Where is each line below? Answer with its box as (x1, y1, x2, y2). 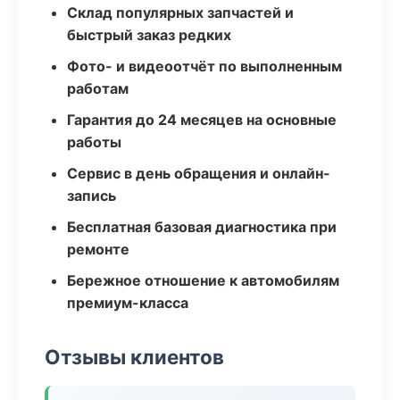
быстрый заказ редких (67, 26, 231, 44)
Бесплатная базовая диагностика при (67, 218, 337, 236)
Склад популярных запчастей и (67, 4, 294, 21)
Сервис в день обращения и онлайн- (67, 164, 330, 182)
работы (67, 133, 121, 151)
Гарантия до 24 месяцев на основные (67, 111, 337, 129)
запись (67, 187, 116, 204)
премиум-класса (67, 294, 188, 312)
